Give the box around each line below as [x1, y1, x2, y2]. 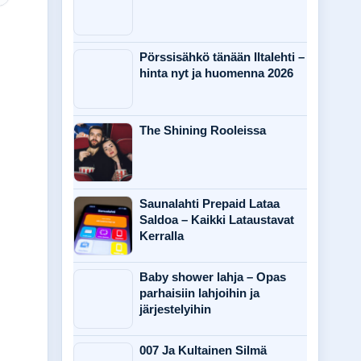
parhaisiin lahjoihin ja [139, 286, 259, 300]
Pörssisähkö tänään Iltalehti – [139, 50, 305, 64]
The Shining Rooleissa [139, 123, 266, 137]
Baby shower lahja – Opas [139, 270, 286, 284]
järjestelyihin [139, 302, 211, 316]
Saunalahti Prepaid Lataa [139, 197, 280, 210]
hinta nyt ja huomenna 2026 [139, 66, 293, 80]
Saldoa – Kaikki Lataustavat [139, 213, 294, 226]
